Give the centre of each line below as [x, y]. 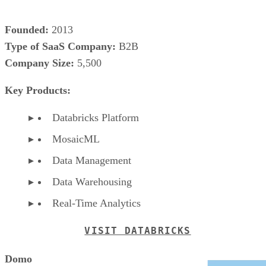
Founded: [27, 29]
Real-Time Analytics [96, 203]
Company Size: [39, 63]
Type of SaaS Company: [60, 46]
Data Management [92, 160]
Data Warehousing [92, 181]
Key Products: [38, 90]
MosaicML [76, 139]
